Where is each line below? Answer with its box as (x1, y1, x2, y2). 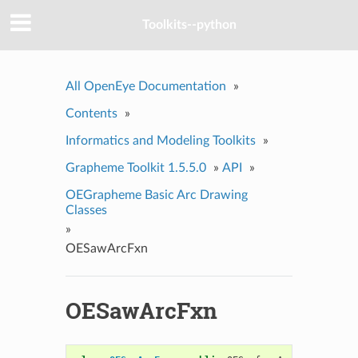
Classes (65, 203, 107, 217)
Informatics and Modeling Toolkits (65, 133, 256, 147)
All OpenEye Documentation (65, 79, 226, 93)
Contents (65, 106, 117, 120)
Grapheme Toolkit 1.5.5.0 (65, 161, 206, 174)
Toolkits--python (142, 18, 237, 32)
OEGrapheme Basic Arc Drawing (65, 188, 248, 201)
